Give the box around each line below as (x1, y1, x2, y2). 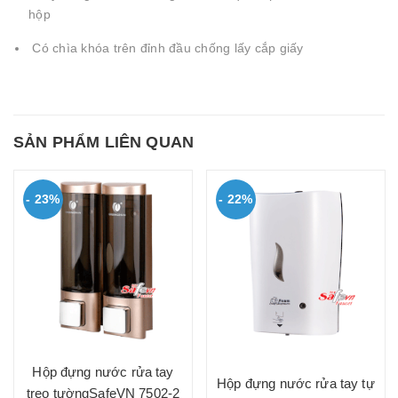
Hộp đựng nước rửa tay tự (217, 376, 375, 392)
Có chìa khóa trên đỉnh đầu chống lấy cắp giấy (28, 41, 304, 55)
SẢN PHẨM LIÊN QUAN (13, 133, 195, 151)
